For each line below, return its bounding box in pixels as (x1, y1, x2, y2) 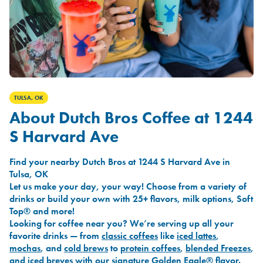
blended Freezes (186, 242, 251, 255)
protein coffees (120, 242, 180, 255)
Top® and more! (9, 205, 75, 218)
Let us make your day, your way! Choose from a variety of (9, 180, 247, 193)
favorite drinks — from (9, 230, 102, 242)
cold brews (64, 242, 108, 255)
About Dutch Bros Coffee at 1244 (9, 107, 253, 129)
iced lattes (177, 230, 216, 242)
